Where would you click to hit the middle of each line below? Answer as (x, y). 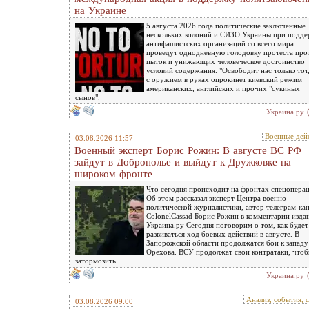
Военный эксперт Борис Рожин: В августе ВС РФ (188, 150)
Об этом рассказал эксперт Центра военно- (218, 198)
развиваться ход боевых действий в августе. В (223, 234)
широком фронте (113, 174)
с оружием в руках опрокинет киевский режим (224, 79)
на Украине (100, 10)
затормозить (96, 261)
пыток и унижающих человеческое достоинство (226, 61)
